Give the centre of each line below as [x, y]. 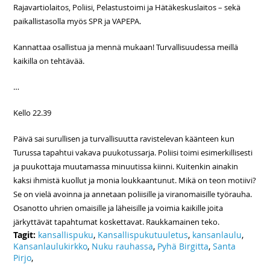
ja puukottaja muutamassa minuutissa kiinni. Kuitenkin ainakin [126, 167]
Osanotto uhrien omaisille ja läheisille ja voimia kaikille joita [118, 208]
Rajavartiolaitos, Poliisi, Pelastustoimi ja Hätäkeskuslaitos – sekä [127, 8]
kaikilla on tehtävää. [49, 61]
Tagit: [26, 235]
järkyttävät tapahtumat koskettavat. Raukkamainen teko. [117, 222]
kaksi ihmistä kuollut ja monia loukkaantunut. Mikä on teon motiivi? [135, 181]
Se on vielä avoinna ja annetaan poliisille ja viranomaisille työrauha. [133, 194]
